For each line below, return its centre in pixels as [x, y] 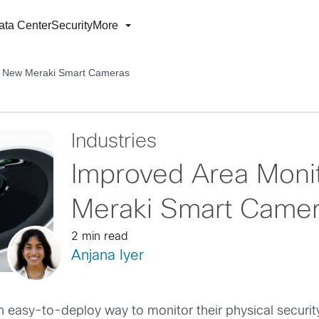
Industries [114, 142]
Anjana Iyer [107, 256]
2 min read [99, 237]
